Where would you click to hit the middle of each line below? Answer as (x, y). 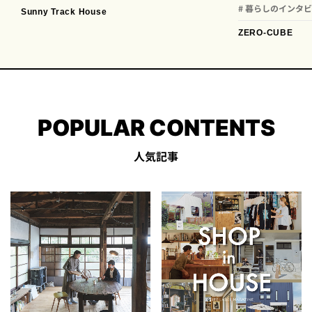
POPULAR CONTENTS (156, 127)
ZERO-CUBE (266, 32)
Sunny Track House (64, 11)
